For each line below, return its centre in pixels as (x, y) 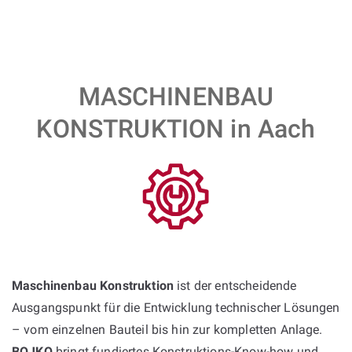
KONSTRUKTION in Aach (176, 128)
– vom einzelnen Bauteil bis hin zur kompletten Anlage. (167, 329)
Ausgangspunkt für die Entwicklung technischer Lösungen (176, 307)
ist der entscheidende (235, 285)
